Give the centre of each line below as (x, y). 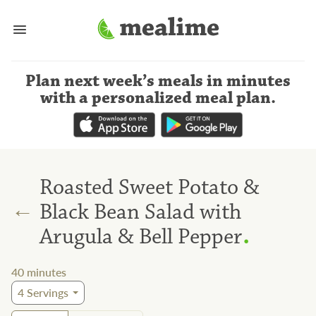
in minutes (249, 81)
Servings (46, 293)
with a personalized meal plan (156, 98)
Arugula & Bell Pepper (141, 236)
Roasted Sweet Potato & (150, 187)
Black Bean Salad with (140, 212)
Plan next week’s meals (114, 81)
